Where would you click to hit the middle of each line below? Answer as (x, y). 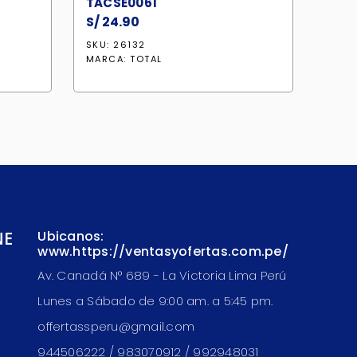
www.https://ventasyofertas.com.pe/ (163, 251)
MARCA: (108, 59)
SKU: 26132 (116, 45)
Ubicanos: (71, 236)
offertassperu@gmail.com (116, 326)
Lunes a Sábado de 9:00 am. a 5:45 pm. (155, 301)
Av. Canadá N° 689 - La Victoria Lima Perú (162, 275)
